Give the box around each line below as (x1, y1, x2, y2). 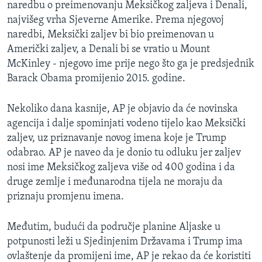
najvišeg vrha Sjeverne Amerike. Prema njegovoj (7, 15, 224, 26)
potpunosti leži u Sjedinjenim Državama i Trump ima (7, 236, 243, 248)
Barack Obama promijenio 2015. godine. (7, 73, 185, 85)
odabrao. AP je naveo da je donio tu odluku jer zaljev (7, 147, 241, 159)
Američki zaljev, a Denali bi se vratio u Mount (7, 44, 210, 56)
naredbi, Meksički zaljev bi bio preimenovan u (7, 29, 214, 41)
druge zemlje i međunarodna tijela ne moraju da (7, 177, 223, 188)
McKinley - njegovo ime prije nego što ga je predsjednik (7, 58, 254, 70)
